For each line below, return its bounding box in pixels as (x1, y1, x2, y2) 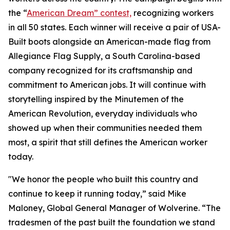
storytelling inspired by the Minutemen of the (8, 93, 184, 104)
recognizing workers (131, 7, 214, 18)
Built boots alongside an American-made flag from (8, 36, 210, 47)
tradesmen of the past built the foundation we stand (8, 217, 215, 227)
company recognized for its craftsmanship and (8, 65, 193, 75)
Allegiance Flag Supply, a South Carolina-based (8, 50, 200, 61)
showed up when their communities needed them (8, 122, 202, 133)
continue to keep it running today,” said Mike (8, 188, 186, 199)
